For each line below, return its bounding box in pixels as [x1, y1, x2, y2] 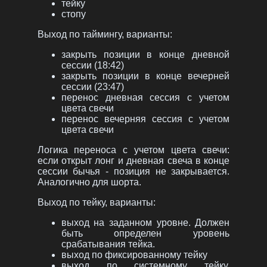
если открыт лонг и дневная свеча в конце [37, 156, 230, 166]
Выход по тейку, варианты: [37, 197, 156, 208]
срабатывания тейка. [61, 239, 155, 250]
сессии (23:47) [61, 82, 124, 92]
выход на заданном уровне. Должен [61, 218, 230, 228]
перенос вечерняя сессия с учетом [61, 114, 230, 125]
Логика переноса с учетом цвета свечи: [37, 145, 230, 156]
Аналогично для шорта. [37, 177, 141, 188]
